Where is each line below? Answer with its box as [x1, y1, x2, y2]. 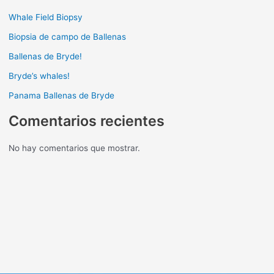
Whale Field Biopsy [8, 12, 83, 22]
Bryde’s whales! [8, 70, 70, 81]
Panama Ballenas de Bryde [8, 90, 114, 100]
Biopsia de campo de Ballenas [8, 31, 126, 42]
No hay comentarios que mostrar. [8, 143, 140, 154]
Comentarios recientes [8, 111, 165, 130]
